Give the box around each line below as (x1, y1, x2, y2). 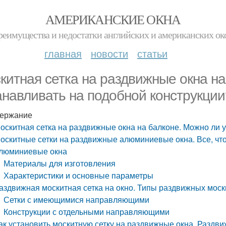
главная (44, 46, 82, 61)
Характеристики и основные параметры (4, 169, 154, 181)
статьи (137, 46, 167, 61)
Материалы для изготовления (4, 157, 116, 169)
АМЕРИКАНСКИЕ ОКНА (45, 11, 181, 28)
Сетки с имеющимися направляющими (4, 194, 150, 205)
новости (91, 46, 128, 61)
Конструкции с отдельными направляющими (4, 206, 170, 217)
